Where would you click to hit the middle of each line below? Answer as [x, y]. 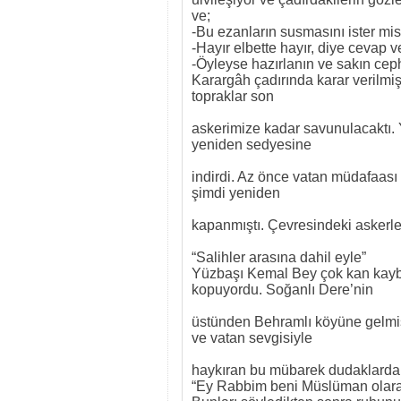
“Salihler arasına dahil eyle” [279, 257]
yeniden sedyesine [253, 145]
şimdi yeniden [238, 193]
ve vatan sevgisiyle [254, 338]
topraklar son [235, 96]
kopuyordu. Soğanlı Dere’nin [284, 290]
